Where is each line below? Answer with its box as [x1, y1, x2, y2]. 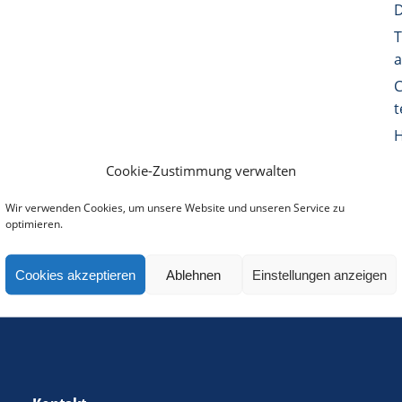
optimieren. [5, 215, 63, 232]
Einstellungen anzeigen [251, 267, 387, 282]
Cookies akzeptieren [15, 267, 135, 282]
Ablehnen [166, 267, 222, 282]
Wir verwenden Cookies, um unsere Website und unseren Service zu [5, 199, 345, 215]
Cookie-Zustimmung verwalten [105, 161, 296, 179]
